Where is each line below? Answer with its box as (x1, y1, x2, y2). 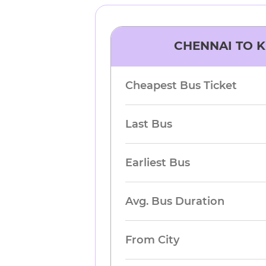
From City (125, 233, 180, 246)
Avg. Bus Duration (125, 195, 225, 208)
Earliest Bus (125, 156, 191, 169)
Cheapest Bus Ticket (125, 79, 237, 92)
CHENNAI (174, 39, 232, 53)
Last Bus (125, 118, 173, 131)
